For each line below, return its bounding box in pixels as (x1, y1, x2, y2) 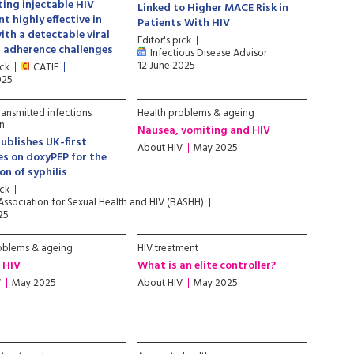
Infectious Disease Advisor (150, 45, 268, 62)
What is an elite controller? (137, 257, 277, 275)
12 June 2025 (137, 58, 196, 74)
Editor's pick (137, 32, 192, 49)
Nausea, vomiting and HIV (137, 122, 271, 140)
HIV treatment (137, 240, 199, 257)
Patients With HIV (137, 14, 231, 32)
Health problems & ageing (137, 105, 255, 122)
